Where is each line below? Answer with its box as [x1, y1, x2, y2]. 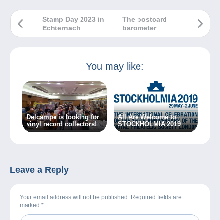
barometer [122, 24, 156, 32]
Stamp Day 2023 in [42, 15, 104, 23]
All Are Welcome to [118, 113, 177, 121]
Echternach [42, 24, 81, 32]
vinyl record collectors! [26, 120, 97, 128]
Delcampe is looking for [26, 113, 99, 121]
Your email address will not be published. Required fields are [20, 193, 182, 201]
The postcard [122, 15, 167, 23]
